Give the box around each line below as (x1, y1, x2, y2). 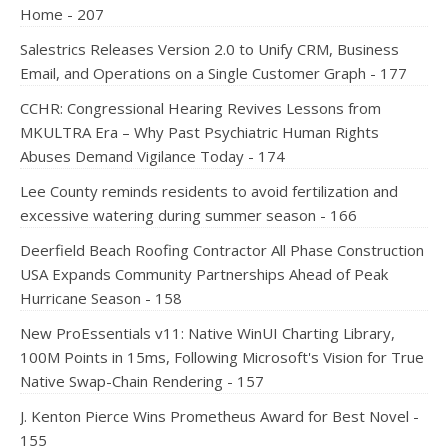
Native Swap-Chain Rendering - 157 (20, 371, 264, 391)
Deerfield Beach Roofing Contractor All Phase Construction (20, 240, 424, 260)
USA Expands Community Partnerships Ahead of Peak (20, 264, 388, 284)
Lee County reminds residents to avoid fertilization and (20, 181, 398, 201)
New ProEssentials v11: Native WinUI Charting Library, (20, 323, 395, 343)
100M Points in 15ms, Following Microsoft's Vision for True (20, 347, 424, 367)
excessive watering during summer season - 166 (20, 205, 357, 225)
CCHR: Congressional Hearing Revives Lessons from (20, 98, 381, 118)
